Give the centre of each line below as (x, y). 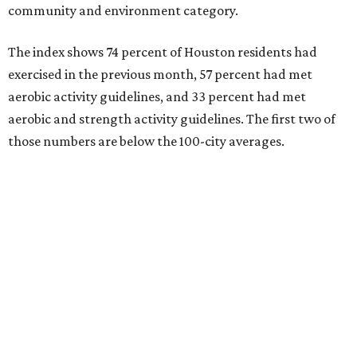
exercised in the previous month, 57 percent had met (160, 75)
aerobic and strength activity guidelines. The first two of (172, 119)
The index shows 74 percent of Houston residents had (163, 52)
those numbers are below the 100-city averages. (146, 141)
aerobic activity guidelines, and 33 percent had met (157, 97)
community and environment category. (123, 11)
